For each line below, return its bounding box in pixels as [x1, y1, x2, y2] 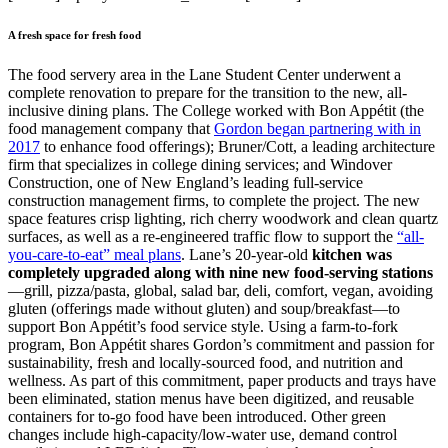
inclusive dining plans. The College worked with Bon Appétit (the [8, 101, 424, 119]
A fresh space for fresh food [8, 28, 141, 41]
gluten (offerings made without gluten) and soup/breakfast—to [8, 299, 400, 317]
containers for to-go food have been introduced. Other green [8, 407, 386, 425]
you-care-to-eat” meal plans [8, 245, 181, 263]
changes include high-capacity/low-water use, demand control [8, 425, 397, 443]
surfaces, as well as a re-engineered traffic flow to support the [8, 227, 397, 245]
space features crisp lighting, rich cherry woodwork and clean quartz [8, 209, 438, 227]
